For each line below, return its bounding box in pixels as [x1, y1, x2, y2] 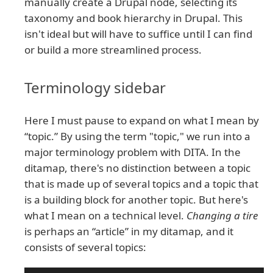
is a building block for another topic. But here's [24, 193, 248, 207]
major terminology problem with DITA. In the [24, 145, 241, 160]
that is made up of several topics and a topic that [24, 177, 258, 191]
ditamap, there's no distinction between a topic [24, 161, 250, 175]
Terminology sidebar [24, 77, 166, 98]
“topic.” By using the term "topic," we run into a [24, 129, 250, 144]
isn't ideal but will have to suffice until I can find [24, 27, 252, 41]
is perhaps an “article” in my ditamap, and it [24, 224, 233, 239]
